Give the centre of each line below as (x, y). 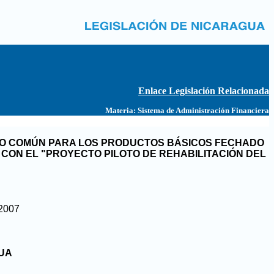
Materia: (120, 110)
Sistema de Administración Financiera (203, 110)
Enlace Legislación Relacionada (204, 91)
